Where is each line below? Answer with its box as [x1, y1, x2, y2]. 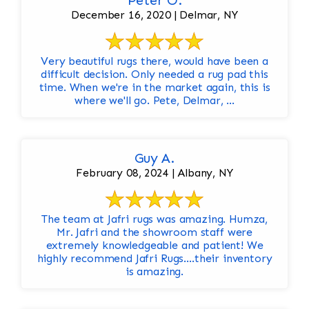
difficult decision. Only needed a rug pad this [41, 68, 268, 81]
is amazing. [125, 265, 184, 279]
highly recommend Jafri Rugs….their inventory [37, 252, 272, 266]
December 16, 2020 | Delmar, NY [71, 8, 238, 22]
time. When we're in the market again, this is [39, 81, 270, 94]
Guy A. [134, 150, 175, 167]
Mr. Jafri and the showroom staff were [56, 226, 253, 239]
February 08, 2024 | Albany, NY [76, 166, 233, 180]
